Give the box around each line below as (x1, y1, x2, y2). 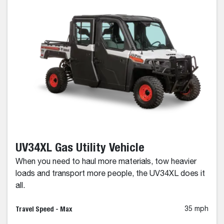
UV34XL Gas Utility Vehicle (15, 139, 144, 154)
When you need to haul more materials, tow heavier (15, 157, 196, 166)
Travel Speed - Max (15, 204, 72, 213)
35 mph (184, 205, 208, 212)
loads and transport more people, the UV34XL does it (15, 169, 205, 178)
